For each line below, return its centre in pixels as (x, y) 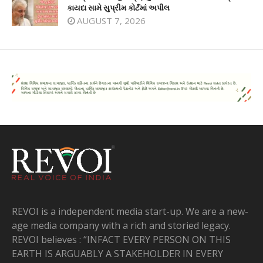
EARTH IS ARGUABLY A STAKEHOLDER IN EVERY (117, 254)
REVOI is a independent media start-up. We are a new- (130, 212)
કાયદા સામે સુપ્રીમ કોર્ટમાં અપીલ (118, 8)
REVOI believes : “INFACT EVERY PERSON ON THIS (121, 240)
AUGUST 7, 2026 (111, 21)
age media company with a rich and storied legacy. (121, 226)
